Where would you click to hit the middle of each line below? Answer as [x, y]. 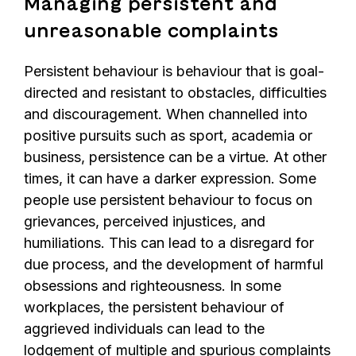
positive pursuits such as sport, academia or [168, 136]
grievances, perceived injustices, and [145, 222]
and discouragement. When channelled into [166, 114]
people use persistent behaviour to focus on [168, 200]
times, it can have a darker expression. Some [170, 179]
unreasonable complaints [151, 31]
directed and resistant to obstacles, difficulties [175, 93]
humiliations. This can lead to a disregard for [169, 243]
